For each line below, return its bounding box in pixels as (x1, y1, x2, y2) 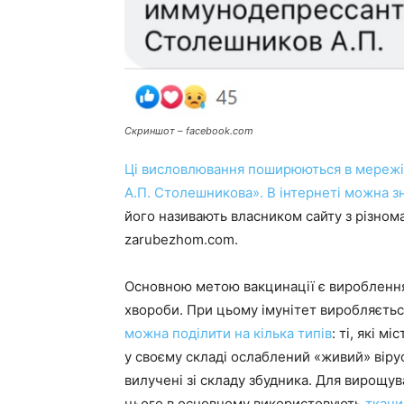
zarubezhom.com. (124, 231, 242, 248)
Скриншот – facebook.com (124, 124, 256, 137)
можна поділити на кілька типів (124, 325, 332, 342)
